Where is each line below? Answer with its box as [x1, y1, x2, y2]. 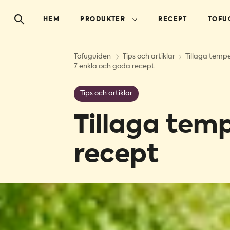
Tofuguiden [74, 53, 111, 60]
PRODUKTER [80, 16, 126, 23]
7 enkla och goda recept [74, 63, 155, 70]
